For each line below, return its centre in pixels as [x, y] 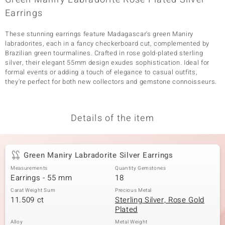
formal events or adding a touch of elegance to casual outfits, [101, 72]
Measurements [29, 168]
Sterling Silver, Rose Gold [160, 200]
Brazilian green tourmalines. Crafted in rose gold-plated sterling [104, 53]
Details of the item [113, 118]
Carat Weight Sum [33, 190]
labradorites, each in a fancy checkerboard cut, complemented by [107, 43]
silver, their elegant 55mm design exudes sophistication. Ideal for [107, 63]
